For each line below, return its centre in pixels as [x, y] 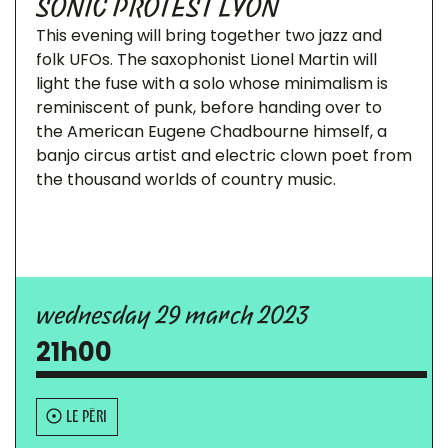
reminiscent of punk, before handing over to [209, 107]
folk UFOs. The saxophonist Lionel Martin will [206, 59]
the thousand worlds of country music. [186, 179]
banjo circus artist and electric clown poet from [224, 155]
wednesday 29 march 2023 [172, 314]
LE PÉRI [86, 415]
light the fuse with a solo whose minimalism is [212, 83]
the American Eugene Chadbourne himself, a [211, 131]
